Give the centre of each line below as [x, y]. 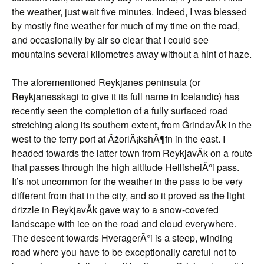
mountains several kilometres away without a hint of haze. [132, 54]
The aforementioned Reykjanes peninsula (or [106, 82]
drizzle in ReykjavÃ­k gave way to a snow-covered [115, 209]
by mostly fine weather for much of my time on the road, [126, 26]
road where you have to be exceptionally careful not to [124, 252]
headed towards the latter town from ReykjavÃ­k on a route [132, 153]
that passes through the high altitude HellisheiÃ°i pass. [126, 167]
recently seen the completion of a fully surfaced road [120, 110]
